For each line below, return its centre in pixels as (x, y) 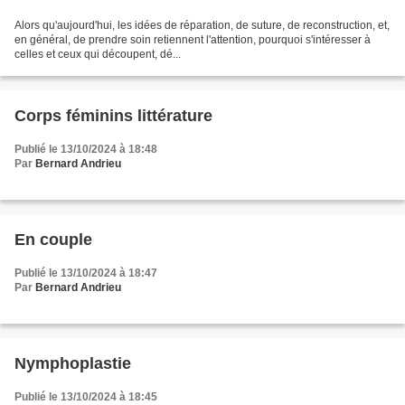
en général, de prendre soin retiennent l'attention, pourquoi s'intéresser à (193, 40)
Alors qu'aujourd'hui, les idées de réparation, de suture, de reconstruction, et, (202, 26)
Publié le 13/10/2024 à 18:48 (86, 150)
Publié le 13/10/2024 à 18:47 (86, 273)
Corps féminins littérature (113, 116)
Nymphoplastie (73, 364)
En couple (53, 240)
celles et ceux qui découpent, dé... (98, 55)
